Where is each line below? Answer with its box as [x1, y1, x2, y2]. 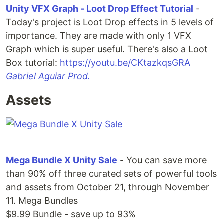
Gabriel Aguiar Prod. [6, 71, 90, 81]
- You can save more [117, 155, 207, 165]
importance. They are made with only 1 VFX [6, 30, 191, 41]
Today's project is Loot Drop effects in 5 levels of [6, 17, 214, 27]
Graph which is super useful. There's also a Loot [6, 44, 208, 54]
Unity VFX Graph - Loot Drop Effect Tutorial [6, 3, 193, 14]
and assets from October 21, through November [6, 182, 209, 192]
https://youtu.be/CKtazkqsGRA [60, 57, 190, 68]
